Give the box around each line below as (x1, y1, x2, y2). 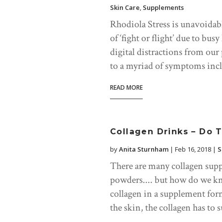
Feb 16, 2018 (175, 145, 211, 154)
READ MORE (110, 83, 143, 92)
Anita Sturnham (119, 145, 168, 154)
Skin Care (110, 3, 140, 12)
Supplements (143, 3, 184, 12)
